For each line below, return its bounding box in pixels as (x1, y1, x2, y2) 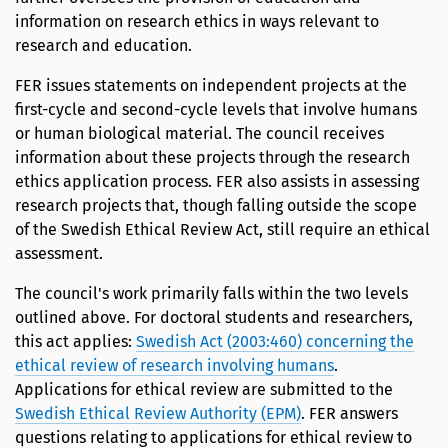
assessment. (15, 244, 103, 264)
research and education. (15, 36, 192, 56)
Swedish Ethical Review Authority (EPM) (15, 404, 301, 424)
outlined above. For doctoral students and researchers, (15, 308, 413, 328)
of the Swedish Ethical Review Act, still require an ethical (15, 220, 430, 240)
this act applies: (15, 332, 136, 352)
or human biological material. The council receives (15, 124, 384, 144)
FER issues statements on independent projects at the (15, 76, 407, 96)
